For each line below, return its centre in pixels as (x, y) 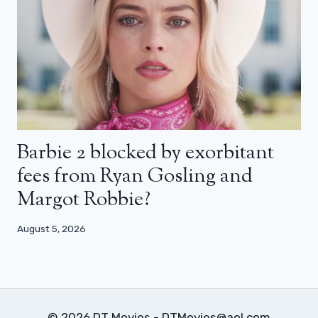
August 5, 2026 (51, 229)
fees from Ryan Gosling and (135, 176)
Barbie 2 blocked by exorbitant (146, 153)
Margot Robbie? (84, 200)
